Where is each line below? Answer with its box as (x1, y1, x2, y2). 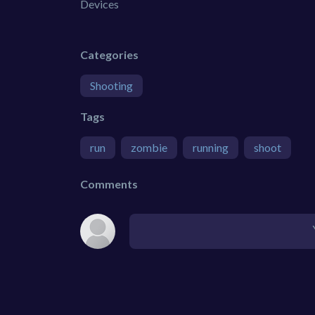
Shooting (90, 78, 133, 92)
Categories (80, 47, 139, 61)
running (193, 140, 229, 154)
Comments (80, 176, 138, 191)
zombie (131, 140, 167, 154)
